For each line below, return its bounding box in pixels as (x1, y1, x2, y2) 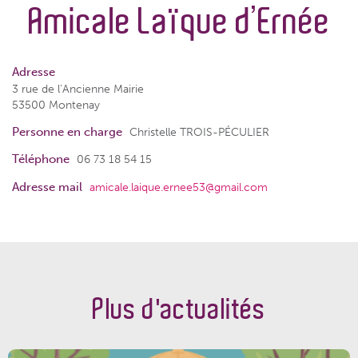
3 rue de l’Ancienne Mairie (12, 82, 144, 97)
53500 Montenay (12, 97, 100, 113)
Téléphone (12, 152, 70, 167)
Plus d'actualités (92, 293, 266, 326)
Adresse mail (12, 179, 82, 194)
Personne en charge (12, 124, 122, 139)
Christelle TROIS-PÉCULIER (126, 124, 269, 139)
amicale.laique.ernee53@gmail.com (89, 179, 268, 194)
